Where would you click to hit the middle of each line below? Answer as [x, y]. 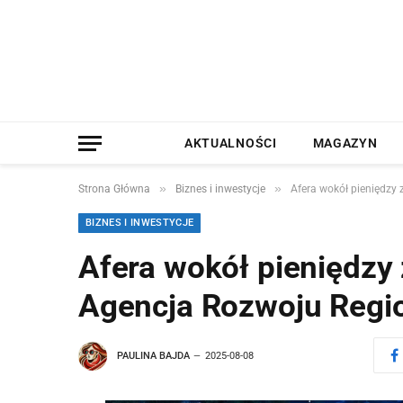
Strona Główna [114, 189]
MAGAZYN [345, 143]
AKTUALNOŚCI [230, 143]
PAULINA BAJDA [153, 355]
